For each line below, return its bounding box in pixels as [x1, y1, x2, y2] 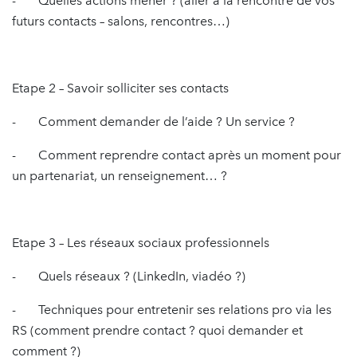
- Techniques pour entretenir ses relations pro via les [12, 302, 331, 317]
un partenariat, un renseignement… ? [12, 168, 227, 183]
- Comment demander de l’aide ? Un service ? [12, 114, 295, 129]
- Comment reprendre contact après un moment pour [12, 147, 341, 163]
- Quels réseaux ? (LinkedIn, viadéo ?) [12, 269, 245, 284]
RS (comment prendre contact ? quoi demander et [12, 323, 303, 338]
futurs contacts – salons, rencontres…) [12, 14, 229, 29]
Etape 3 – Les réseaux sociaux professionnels [12, 235, 269, 250]
